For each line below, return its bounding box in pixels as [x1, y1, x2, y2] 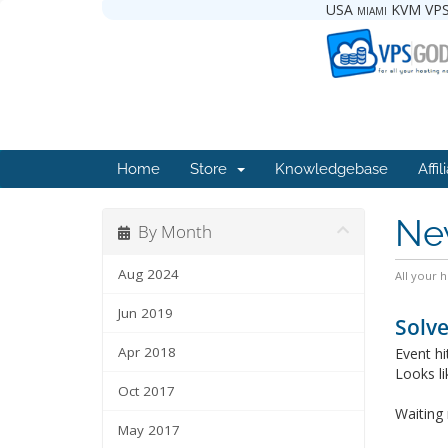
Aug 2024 [118, 265, 179, 284]
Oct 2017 [118, 382, 175, 401]
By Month [130, 220, 212, 244]
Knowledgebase [275, 160, 388, 179]
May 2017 [118, 421, 180, 440]
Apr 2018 [118, 343, 176, 362]
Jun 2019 [118, 304, 173, 323]
